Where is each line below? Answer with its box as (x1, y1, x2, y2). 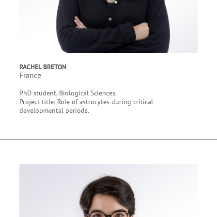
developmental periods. (19, 106, 91, 115)
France (19, 70, 41, 80)
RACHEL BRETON (19, 62, 66, 71)
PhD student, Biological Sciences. (19, 88, 117, 97)
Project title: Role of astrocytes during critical (19, 97, 153, 106)
